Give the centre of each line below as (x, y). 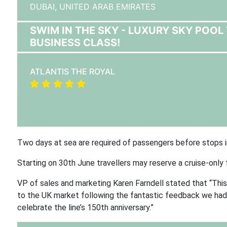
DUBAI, (44, 7)
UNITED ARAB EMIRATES (107, 7)
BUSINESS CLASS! (75, 43)
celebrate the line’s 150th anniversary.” (85, 207)
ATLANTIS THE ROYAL (72, 71)
